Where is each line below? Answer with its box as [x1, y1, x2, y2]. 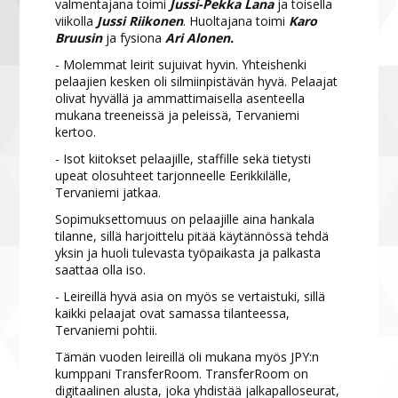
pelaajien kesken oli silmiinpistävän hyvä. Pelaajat [55, 73, 338, 91]
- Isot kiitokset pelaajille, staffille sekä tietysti [55, 150, 312, 168]
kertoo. [55, 123, 97, 141]
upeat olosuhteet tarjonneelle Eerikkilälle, [55, 167, 292, 185]
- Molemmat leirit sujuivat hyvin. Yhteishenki [55, 56, 307, 74]
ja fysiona [106, 29, 163, 47]
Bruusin [55, 29, 107, 47]
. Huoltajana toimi [183, 12, 290, 30]
